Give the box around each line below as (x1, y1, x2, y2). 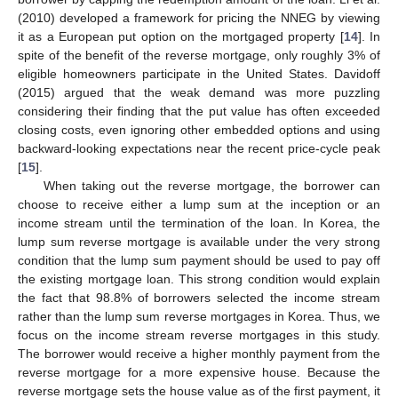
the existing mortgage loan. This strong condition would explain (18, 271, 380, 286)
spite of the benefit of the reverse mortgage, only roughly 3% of (18, 47, 380, 62)
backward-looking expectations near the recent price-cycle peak (18, 140, 380, 155)
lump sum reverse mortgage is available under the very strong (18, 234, 380, 249)
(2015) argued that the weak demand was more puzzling (18, 84, 380, 99)
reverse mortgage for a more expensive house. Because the (18, 364, 380, 379)
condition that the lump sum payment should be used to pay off (18, 252, 380, 267)
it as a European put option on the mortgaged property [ (18, 28, 344, 44)
